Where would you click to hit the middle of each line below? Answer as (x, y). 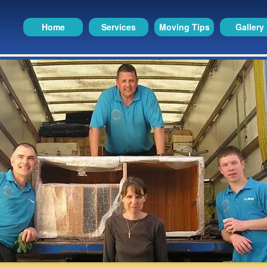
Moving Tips (184, 27)
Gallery (250, 27)
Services (119, 27)
